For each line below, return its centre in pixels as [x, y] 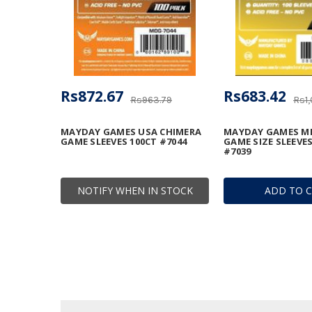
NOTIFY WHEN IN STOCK [135, 191]
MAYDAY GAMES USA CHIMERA [131, 132]
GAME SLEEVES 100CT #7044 [124, 142]
